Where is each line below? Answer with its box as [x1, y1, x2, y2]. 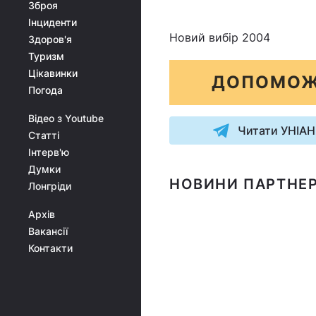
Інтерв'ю [28, 146, 69, 158]
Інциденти [28, 16, 77, 28]
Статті [28, 129, 59, 141]
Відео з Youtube [28, 112, 104, 124]
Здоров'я [28, 33, 72, 45]
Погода [28, 84, 63, 96]
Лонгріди [28, 180, 71, 192]
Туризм [28, 50, 64, 62]
